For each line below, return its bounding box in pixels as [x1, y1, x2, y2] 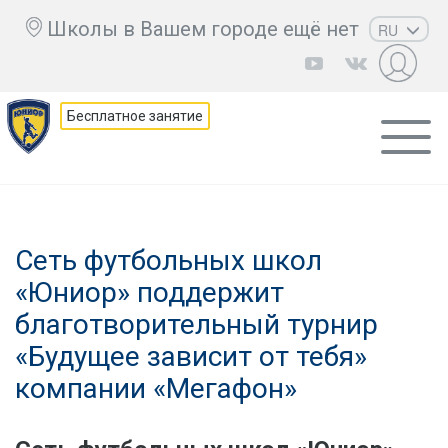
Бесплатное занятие [67, 108, 204, 124]
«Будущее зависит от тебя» [15, 340, 367, 373]
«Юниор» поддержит [15, 276, 284, 309]
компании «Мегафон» [15, 372, 297, 405]
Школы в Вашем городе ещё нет [47, 17, 360, 41]
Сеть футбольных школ [15, 244, 322, 277]
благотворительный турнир [15, 308, 378, 341]
